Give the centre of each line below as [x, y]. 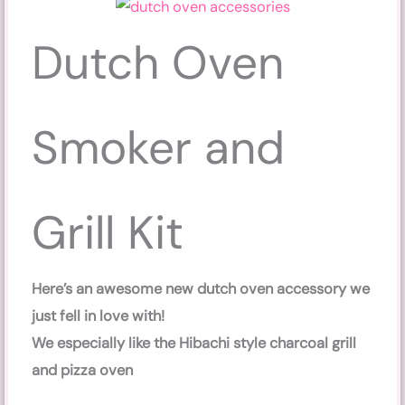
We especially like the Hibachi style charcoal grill [194, 344]
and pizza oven [83, 371]
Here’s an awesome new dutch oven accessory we [201, 289]
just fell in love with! [99, 316]
